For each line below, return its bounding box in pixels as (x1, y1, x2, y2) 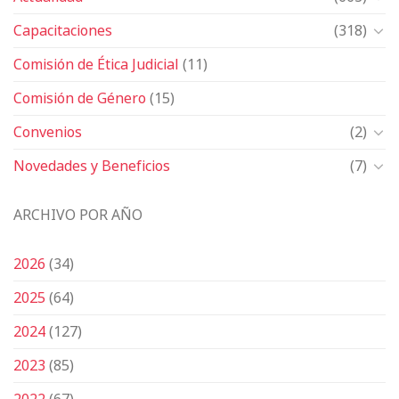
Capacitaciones (13, 16, 112, 44)
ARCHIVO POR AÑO (13, 200, 142, 228)
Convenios (13, 118, 82, 145)
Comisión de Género (13, 84, 146, 111)
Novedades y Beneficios (13, 151, 170, 179)
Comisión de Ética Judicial (13, 50, 179, 77)
